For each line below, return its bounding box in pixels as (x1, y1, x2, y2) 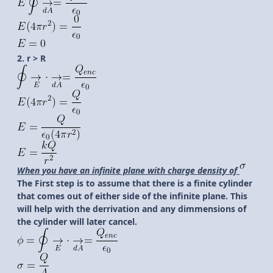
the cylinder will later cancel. (17, 216, 137, 228)
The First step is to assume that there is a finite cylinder (17, 177, 252, 190)
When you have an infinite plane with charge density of (17, 165, 239, 177)
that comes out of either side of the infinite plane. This (17, 190, 247, 202)
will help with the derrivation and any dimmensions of (17, 203, 246, 215)
